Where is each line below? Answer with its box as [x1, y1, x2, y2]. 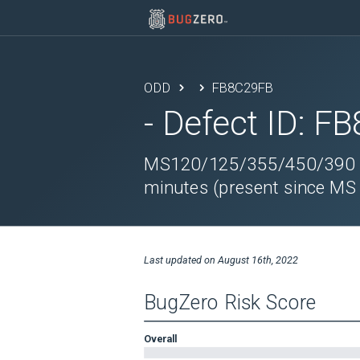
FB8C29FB [211, 80, 274, 96]
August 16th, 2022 [217, 253, 298, 266]
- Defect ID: [144, 103, 313, 144]
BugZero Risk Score [144, 290, 317, 315]
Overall [144, 332, 178, 345]
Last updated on [144, 253, 218, 266]
